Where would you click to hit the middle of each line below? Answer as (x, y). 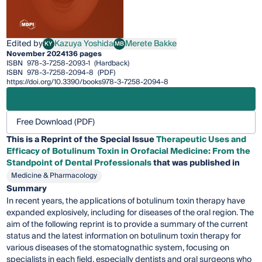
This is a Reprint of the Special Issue (82, 139)
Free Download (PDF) (56, 122)
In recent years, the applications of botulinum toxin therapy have (126, 201)
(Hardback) (111, 63)
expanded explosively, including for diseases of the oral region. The (130, 213)
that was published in (196, 163)
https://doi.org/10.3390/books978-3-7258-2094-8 (88, 82)
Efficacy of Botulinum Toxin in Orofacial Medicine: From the (129, 151)
